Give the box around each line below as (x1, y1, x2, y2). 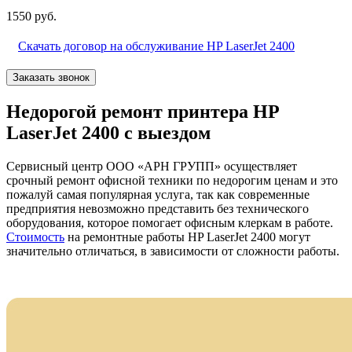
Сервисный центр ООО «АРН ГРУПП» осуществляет (6, 159, 297, 173)
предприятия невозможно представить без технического (6, 201, 309, 215)
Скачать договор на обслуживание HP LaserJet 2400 (18, 38, 295, 53)
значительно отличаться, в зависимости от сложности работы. (6, 244, 339, 258)
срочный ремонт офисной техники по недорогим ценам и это (6, 173, 338, 187)
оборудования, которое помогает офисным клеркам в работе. (6, 215, 333, 229)
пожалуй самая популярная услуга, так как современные (6, 187, 310, 201)
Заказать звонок (13, 71, 90, 83)
